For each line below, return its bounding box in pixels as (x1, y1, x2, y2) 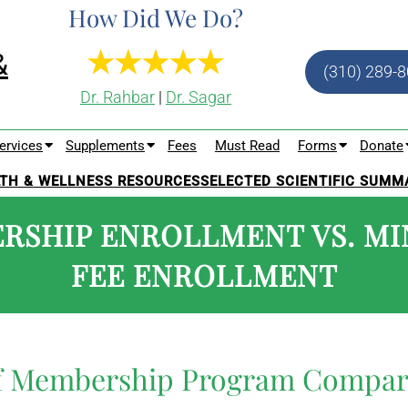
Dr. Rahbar (80, 87, 155, 107)
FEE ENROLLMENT (70, 254, 338, 294)
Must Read (215, 138, 280, 154)
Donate (360, 138, 403, 154)
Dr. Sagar (166, 87, 231, 107)
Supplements (66, 138, 145, 154)
